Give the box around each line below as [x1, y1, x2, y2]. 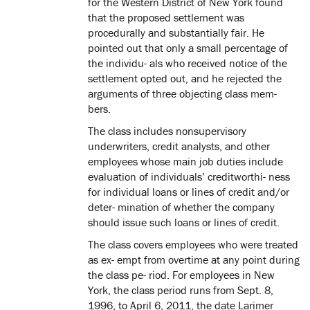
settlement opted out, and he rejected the [88, 71, 282, 86]
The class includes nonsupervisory [88, 124, 246, 138]
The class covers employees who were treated [88, 237, 298, 252]
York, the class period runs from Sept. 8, [88, 283, 273, 298]
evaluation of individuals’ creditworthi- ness [88, 170, 290, 184]
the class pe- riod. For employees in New [88, 268, 275, 282]
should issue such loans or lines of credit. [88, 215, 280, 230]
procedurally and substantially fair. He [88, 26, 264, 40]
